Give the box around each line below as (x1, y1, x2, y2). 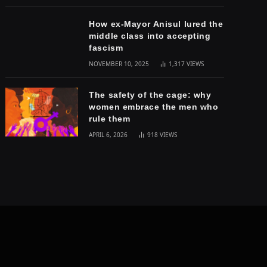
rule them (89, 114, 131, 124)
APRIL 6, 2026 (89, 131, 128, 139)
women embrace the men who (89, 102, 219, 112)
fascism (89, 43, 123, 53)
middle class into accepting (89, 31, 211, 41)
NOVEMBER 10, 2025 (89, 60, 150, 69)
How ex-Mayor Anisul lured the (89, 19, 223, 29)
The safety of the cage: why (89, 90, 212, 100)
